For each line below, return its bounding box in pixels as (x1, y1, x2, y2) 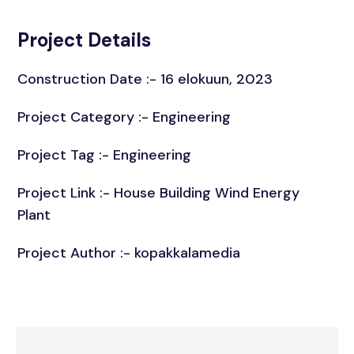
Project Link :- (17, 183, 115, 202)
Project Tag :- (17, 145, 114, 164)
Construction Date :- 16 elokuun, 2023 (17, 69, 273, 88)
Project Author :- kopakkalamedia (17, 243, 241, 262)
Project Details (17, 27, 152, 52)
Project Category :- (17, 107, 153, 126)
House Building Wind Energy (114, 183, 300, 202)
